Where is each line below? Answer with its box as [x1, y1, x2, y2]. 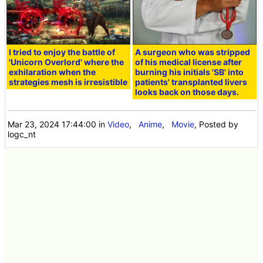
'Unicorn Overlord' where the [9, 57, 124, 68]
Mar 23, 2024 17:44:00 [8, 119, 97, 130]
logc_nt [8, 129, 36, 140]
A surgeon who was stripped [135, 47, 251, 58]
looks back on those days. [135, 87, 240, 97]
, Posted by [194, 119, 239, 130]
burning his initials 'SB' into [135, 67, 244, 77]
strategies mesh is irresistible [9, 77, 128, 87]
